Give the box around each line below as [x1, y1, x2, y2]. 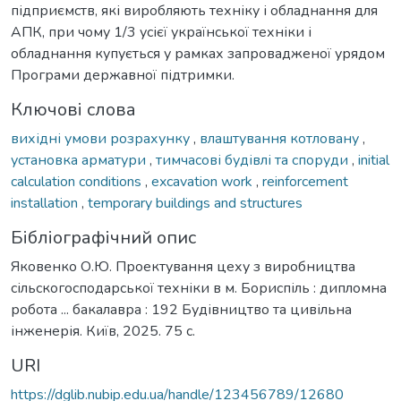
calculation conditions [11, 171, 145, 192]
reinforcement [262, 171, 348, 192]
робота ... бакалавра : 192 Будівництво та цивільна [11, 299, 352, 320]
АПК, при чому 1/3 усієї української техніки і [11, 21, 311, 42]
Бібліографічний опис [11, 225, 196, 250]
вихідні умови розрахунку [11, 128, 193, 149]
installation [11, 192, 81, 213]
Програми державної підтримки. [11, 64, 235, 85]
